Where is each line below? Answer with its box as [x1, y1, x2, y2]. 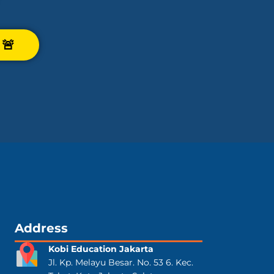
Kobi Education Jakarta [48, 243, 154, 254]
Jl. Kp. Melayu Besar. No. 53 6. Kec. [48, 256, 193, 268]
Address [15, 220, 68, 235]
